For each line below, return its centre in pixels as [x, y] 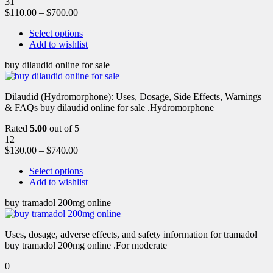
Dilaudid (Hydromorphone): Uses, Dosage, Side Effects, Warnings [133, 96]
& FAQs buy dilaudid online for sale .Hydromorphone [109, 107]
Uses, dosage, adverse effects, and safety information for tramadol [131, 234]
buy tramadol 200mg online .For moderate [86, 245]
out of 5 [63, 128]
